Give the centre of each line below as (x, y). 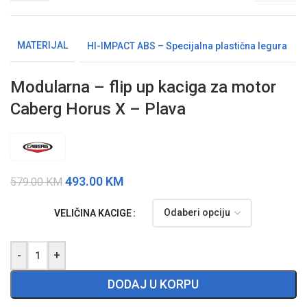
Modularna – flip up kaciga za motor (143, 87)
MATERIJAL (42, 46)
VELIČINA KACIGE (93, 213)
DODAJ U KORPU (153, 284)
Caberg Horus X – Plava (98, 109)
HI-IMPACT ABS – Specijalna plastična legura (187, 46)
